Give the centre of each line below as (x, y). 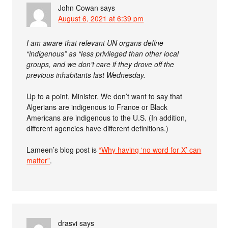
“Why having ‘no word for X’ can (150, 150)
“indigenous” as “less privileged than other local (103, 53)
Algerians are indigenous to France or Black (97, 107)
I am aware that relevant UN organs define (95, 43)
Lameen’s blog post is (63, 150)
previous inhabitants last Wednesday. (86, 75)
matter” (38, 160)
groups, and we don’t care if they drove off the (101, 64)
